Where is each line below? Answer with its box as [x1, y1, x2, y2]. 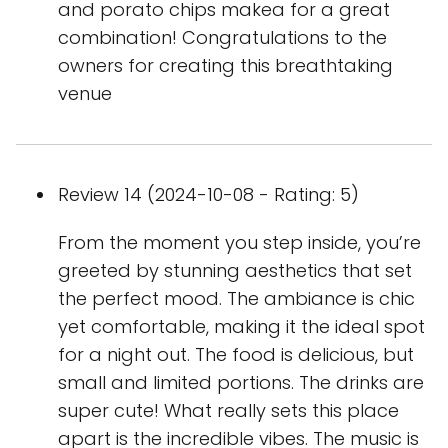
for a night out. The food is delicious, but [58, 342, 414, 368]
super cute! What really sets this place [58, 398, 399, 424]
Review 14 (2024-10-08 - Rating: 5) [58, 182, 359, 208]
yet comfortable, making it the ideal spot [58, 314, 425, 340]
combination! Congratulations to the [58, 25, 387, 51]
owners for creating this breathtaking [58, 53, 393, 79]
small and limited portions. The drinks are [58, 370, 424, 396]
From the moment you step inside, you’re [58, 230, 421, 256]
